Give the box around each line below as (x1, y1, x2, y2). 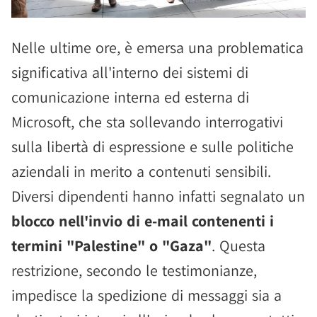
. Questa (212, 236, 265, 255)
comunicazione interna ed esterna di (11, 87, 249, 107)
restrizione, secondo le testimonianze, (11, 260, 257, 280)
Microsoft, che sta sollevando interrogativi (11, 112, 283, 132)
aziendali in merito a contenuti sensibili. (11, 161, 271, 181)
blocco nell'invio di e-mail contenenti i (11, 211, 274, 231)
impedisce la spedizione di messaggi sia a (11, 285, 282, 305)
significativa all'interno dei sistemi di (11, 62, 248, 82)
